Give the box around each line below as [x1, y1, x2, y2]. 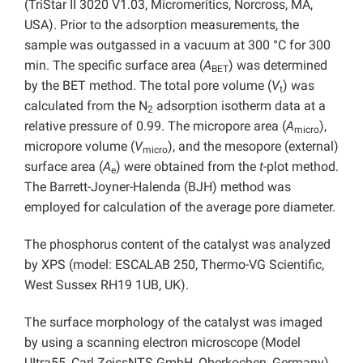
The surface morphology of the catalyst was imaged [24, 314, 322, 331]
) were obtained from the [116, 159, 259, 175]
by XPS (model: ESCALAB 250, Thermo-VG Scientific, [24, 257, 324, 273]
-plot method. [263, 159, 339, 175]
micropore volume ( [24, 139, 135, 155]
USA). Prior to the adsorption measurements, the [24, 17, 299, 33]
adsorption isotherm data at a [153, 98, 326, 114]
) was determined [228, 58, 327, 74]
